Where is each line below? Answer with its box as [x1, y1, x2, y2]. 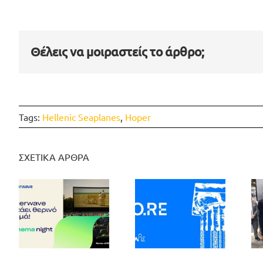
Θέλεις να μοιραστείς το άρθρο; [31, 43, 204, 60]
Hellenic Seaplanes [42, 110, 120, 123]
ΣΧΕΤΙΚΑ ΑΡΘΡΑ [19, 150, 89, 163]
